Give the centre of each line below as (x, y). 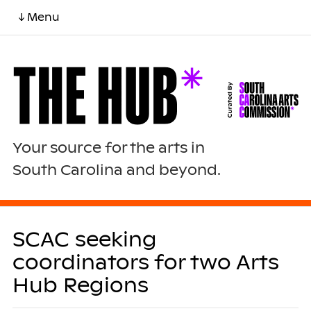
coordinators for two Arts (145, 262)
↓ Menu (39, 17)
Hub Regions (80, 285)
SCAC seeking (84, 239)
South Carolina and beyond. (116, 170)
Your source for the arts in (108, 148)
